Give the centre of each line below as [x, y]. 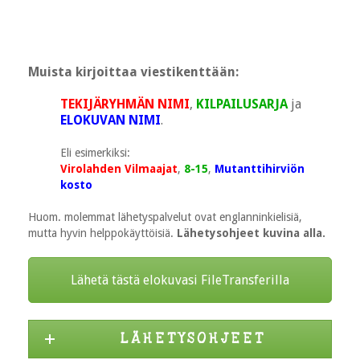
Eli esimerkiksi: [95, 152]
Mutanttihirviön [260, 168]
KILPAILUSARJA [242, 104]
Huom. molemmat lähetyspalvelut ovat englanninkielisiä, [165, 217]
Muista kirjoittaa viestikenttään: [133, 72]
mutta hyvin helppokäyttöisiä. [102, 233]
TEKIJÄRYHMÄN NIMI [125, 104]
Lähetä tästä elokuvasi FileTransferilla [180, 280]
